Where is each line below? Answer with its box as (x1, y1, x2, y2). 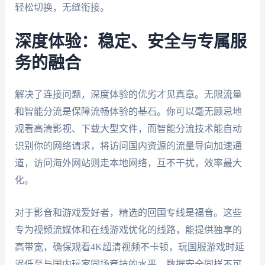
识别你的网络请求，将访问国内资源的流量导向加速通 (14, 140, 242, 151)
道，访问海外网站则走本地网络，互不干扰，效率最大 (14, 157, 242, 168)
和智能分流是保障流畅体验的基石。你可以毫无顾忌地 (14, 106, 242, 117)
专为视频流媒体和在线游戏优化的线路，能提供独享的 (14, 224, 242, 235)
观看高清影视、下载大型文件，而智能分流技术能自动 (14, 123, 242, 134)
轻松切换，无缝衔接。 (14, 2, 109, 13)
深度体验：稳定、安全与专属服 (14, 33, 247, 50)
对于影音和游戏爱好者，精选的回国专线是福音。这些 (14, 207, 242, 218)
